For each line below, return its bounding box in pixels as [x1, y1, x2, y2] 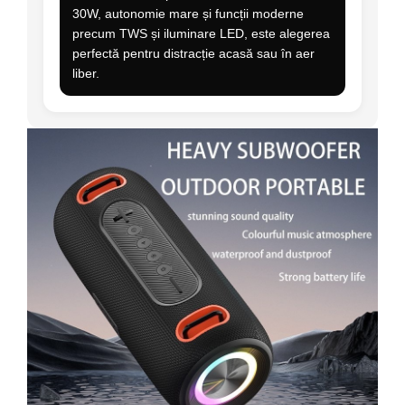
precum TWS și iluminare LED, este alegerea [72, 26, 330, 42]
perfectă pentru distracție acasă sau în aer [72, 46, 315, 61]
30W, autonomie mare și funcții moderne [72, 6, 304, 22]
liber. [72, 66, 99, 81]
